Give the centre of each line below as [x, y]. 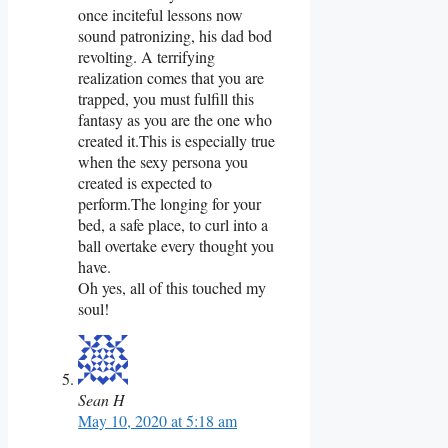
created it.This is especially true [176, 140]
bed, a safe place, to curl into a [173, 224]
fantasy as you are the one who [175, 119]
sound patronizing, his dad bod [175, 35]
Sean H [101, 399]
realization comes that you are [171, 77]
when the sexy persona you [163, 161]
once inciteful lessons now [160, 14]
